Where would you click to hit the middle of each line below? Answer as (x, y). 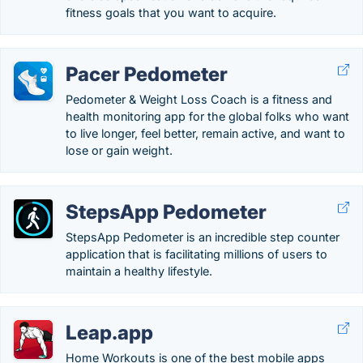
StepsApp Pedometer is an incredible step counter (203, 237)
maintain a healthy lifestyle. (139, 271)
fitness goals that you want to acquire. (171, 13)
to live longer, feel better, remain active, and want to (205, 133)
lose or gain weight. (119, 150)
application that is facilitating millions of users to (196, 254)
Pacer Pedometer (147, 74)
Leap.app (109, 333)
